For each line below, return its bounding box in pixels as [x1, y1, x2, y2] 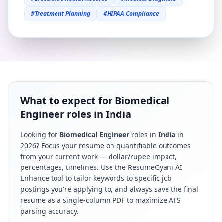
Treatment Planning [35, 9, 90, 18]
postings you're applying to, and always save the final [20, 184, 198, 194]
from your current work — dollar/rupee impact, [20, 152, 177, 161]
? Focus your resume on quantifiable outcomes [36, 141, 191, 150]
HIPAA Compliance [107, 9, 159, 18]
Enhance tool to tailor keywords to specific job [20, 173, 172, 183]
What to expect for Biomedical [20, 94, 169, 107]
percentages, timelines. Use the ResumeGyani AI [20, 163, 182, 172]
